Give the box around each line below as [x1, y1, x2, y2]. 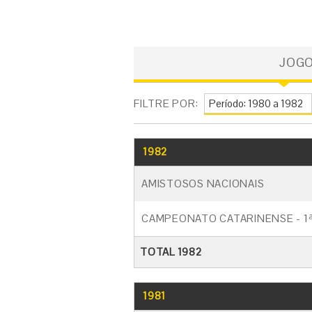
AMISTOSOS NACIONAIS [141, 177, 265, 190]
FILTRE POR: [134, 97, 198, 110]
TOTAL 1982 [140, 245, 202, 258]
